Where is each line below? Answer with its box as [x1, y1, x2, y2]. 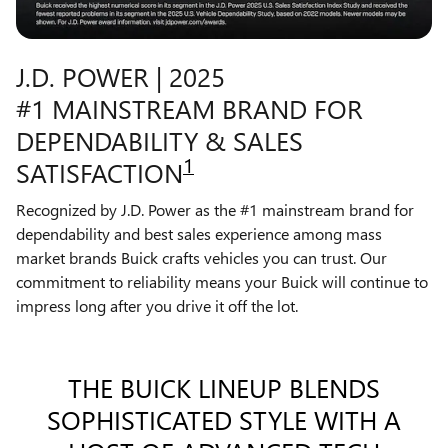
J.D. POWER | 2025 [16, 57, 225, 94]
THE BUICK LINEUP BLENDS [68, 369, 380, 406]
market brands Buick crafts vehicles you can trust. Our [16, 247, 387, 269]
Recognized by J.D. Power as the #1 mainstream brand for [16, 199, 414, 221]
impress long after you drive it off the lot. [16, 295, 298, 317]
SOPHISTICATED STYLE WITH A [47, 401, 401, 438]
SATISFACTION [16, 153, 183, 190]
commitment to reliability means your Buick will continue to [16, 271, 428, 293]
